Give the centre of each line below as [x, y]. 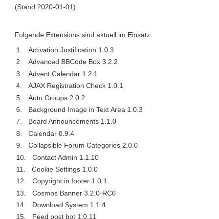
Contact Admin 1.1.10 [65, 157]
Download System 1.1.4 [69, 205]
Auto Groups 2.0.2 [56, 98]
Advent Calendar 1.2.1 [63, 74]
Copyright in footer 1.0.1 [69, 181]
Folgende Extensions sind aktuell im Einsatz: [83, 35]
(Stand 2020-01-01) [45, 7]
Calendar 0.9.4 [51, 133]
